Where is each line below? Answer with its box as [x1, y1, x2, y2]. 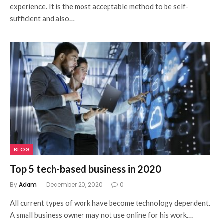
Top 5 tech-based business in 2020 [10, 163, 161, 175]
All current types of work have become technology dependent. [10, 198, 210, 207]
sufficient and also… [10, 14, 75, 23]
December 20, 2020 [46, 180, 103, 189]
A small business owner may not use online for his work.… [10, 210, 193, 219]
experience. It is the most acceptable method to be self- [10, 2, 189, 11]
